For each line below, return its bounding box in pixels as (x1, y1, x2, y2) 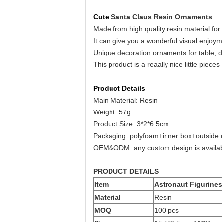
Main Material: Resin (93, 96, 158, 104)
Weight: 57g (93, 108, 131, 116)
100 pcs (154, 206, 179, 214)
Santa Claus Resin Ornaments (111, 13, 212, 21)
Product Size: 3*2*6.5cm (93, 120, 169, 128)
